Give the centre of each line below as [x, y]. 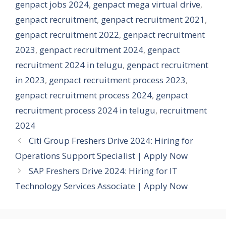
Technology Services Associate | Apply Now [101, 186]
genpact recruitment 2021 [153, 19]
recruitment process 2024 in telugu [85, 110]
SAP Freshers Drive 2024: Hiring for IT [103, 171]
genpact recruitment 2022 [67, 34]
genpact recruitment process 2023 [117, 80]
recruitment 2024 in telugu [69, 65]
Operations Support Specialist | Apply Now [101, 155]
